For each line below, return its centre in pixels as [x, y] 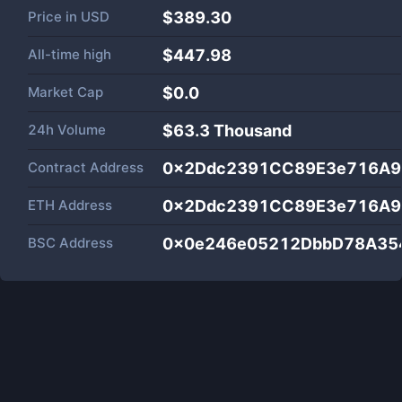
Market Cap [66, 92]
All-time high [70, 54]
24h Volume [67, 130]
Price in [54, 17]
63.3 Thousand [232, 131]
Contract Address [86, 167]
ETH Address [70, 205]
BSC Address [70, 243]
